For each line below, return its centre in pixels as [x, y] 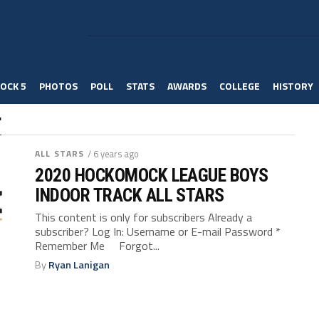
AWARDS [187, 86]
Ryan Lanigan [79, 265]
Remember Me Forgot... [98, 246]
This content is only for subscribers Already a [144, 217]
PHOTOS [58, 86]
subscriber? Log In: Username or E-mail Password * [158, 231]
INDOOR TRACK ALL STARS [130, 195]
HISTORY [293, 86]
